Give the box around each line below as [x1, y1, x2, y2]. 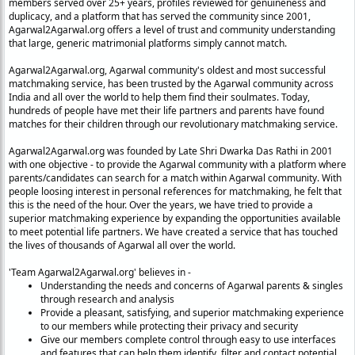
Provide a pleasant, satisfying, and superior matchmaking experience [40, 306, 344, 320]
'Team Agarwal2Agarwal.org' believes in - [9, 265, 191, 280]
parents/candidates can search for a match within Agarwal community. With [9, 171, 342, 185]
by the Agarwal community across [185, 77, 334, 91]
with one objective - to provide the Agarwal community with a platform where [9, 158, 346, 172]
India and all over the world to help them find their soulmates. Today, [9, 90, 310, 105]
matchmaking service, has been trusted [9, 77, 185, 91]
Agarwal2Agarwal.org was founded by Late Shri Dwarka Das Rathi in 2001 [9, 144, 333, 158]
